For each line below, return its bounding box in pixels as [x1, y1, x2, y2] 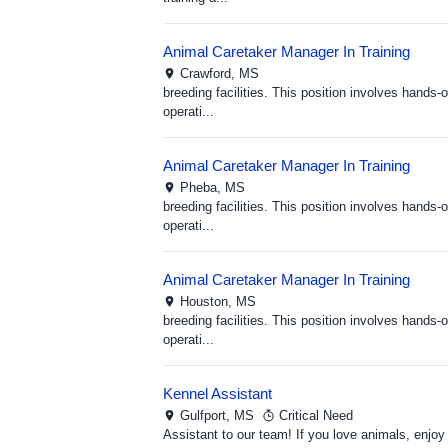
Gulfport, [180, 408, 234, 423]
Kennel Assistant [163, 385, 272, 402]
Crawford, [180, 66, 239, 81]
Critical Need [279, 408, 353, 423]
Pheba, [180, 180, 225, 195]
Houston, [180, 294, 236, 309]
